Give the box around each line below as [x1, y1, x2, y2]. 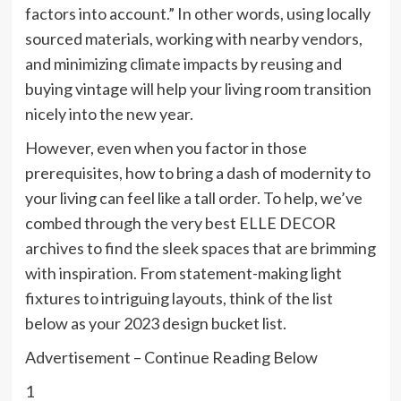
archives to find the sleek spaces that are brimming [24, 238, 376, 259]
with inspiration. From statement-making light [24, 263, 342, 284]
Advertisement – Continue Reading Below [24, 347, 318, 368]
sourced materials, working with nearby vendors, [24, 29, 363, 49]
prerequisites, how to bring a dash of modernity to [24, 163, 371, 183]
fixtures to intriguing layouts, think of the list [24, 288, 333, 309]
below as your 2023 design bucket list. [24, 313, 286, 334]
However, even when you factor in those [24, 138, 307, 158]
